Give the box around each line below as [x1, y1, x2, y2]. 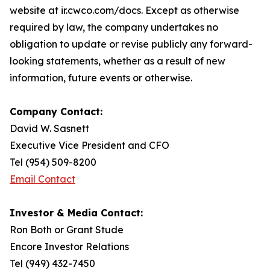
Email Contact [10, 173, 75, 185]
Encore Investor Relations [10, 240, 129, 253]
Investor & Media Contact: [10, 207, 143, 219]
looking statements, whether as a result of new [10, 55, 225, 67]
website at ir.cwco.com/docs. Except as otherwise [10, 4, 239, 16]
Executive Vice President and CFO [10, 139, 169, 151]
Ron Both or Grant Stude [10, 224, 124, 236]
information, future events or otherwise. [10, 72, 192, 84]
